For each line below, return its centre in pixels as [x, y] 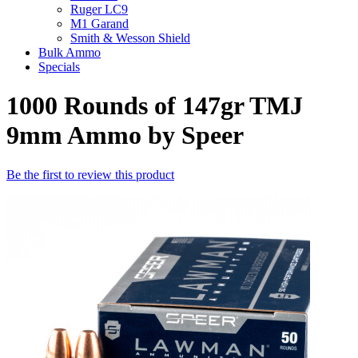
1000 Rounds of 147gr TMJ [155, 106]
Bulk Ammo [70, 52]
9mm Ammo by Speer [125, 135]
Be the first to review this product [90, 174]
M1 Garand [99, 24]
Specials [59, 67]
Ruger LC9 [99, 9]
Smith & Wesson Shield [130, 38]
